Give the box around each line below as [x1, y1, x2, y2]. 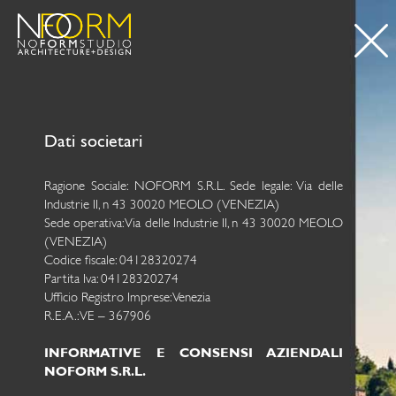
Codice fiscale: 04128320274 [44, 254, 197, 269]
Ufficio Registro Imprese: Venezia [44, 291, 210, 306]
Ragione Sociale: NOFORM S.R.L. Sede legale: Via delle [44, 179, 343, 194]
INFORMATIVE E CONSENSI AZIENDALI [44, 346, 343, 362]
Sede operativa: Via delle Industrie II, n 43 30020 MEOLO [44, 217, 343, 232]
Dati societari [44, 133, 142, 152]
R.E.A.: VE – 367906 [44, 309, 151, 324]
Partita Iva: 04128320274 [44, 272, 179, 287]
